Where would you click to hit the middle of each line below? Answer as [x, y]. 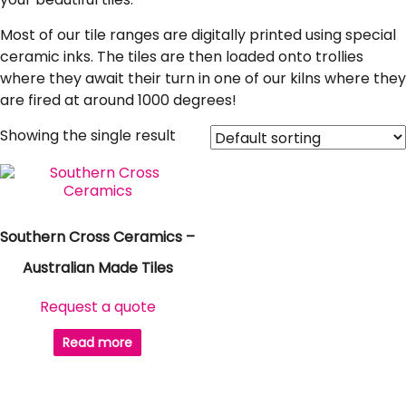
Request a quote [97, 307]
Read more [98, 343]
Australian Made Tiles [97, 268]
